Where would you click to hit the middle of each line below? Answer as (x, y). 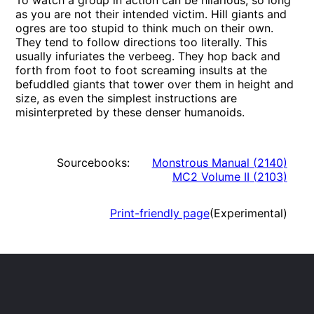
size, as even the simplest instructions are (127, 98)
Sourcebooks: (93, 163)
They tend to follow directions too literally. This (142, 42)
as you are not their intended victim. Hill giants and (151, 14)
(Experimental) (248, 213)
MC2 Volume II (211, 177)
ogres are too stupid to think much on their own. (145, 28)
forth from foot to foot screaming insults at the (142, 70)
